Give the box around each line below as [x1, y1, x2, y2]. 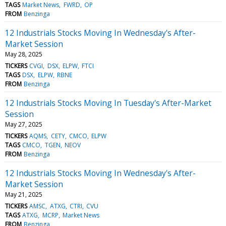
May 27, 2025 [5, 120, 42, 129]
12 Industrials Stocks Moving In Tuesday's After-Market [5, 97, 211, 108]
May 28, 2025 [5, 49, 42, 59]
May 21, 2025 [5, 190, 42, 199]
